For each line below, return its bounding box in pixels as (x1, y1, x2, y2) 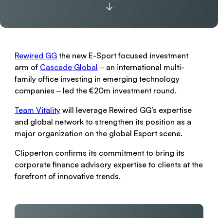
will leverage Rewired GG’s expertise (60, 105, 192, 115)
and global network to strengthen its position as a (15, 117, 191, 127)
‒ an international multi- (98, 62, 184, 72)
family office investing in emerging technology (15, 74, 180, 84)
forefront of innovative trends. (15, 171, 121, 181)
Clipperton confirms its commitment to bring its (15, 148, 184, 158)
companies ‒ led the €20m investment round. (15, 86, 177, 95)
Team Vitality (15, 105, 60, 115)
